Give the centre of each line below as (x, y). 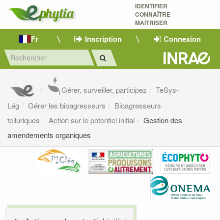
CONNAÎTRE (152, 14)
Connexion (182, 39)
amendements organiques (49, 135)
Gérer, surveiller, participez (104, 90)
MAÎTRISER (152, 23)
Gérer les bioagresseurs (67, 106)
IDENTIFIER (151, 6)
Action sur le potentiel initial (92, 120)
